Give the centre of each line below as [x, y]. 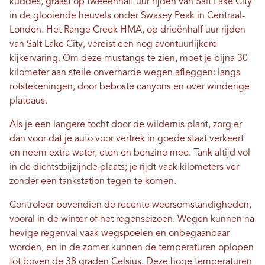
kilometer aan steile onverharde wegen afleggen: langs [125, 72]
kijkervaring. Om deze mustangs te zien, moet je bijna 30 [129, 58]
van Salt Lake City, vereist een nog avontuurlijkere [113, 44]
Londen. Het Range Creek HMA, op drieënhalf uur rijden [127, 30]
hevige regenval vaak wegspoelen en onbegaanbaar [119, 233]
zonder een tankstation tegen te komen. [93, 181]
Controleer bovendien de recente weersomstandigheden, [130, 205]
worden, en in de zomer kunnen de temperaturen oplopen [132, 248]
